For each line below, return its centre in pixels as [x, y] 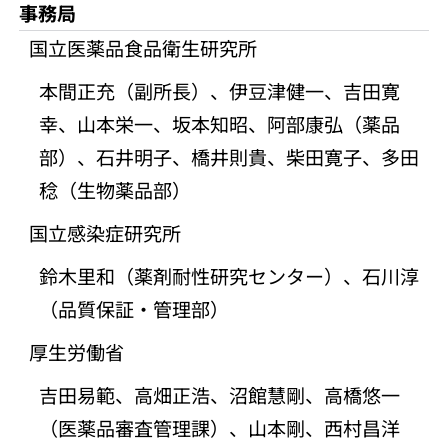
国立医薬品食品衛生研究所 [143, 48]
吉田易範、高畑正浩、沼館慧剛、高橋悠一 [220, 395]
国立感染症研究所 [105, 233]
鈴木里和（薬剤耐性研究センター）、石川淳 [229, 276]
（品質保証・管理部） [134, 309]
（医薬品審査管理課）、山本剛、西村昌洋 [220, 428]
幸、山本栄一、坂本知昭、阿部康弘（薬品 [220, 124]
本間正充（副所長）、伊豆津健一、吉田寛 [220, 91]
